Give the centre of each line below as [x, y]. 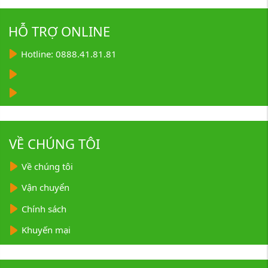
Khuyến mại [46, 230]
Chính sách [44, 208]
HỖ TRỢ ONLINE [59, 31]
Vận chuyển [45, 188]
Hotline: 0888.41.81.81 [68, 54]
